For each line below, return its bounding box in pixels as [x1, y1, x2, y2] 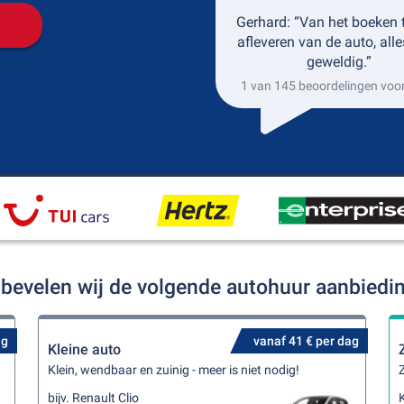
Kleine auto [48, 341, 122, 358]
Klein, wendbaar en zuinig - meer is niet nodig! [48, 363, 300, 377]
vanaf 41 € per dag [252, 334, 359, 348]
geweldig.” [307, 53, 372, 70]
